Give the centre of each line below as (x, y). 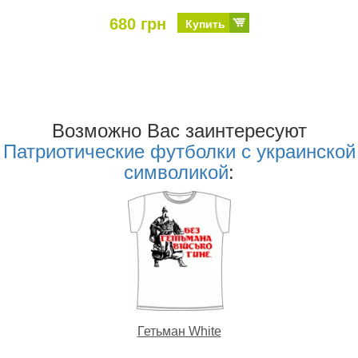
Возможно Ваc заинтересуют (179, 130)
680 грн (137, 24)
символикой (176, 172)
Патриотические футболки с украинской (179, 151)
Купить (205, 24)
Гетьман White (179, 331)
